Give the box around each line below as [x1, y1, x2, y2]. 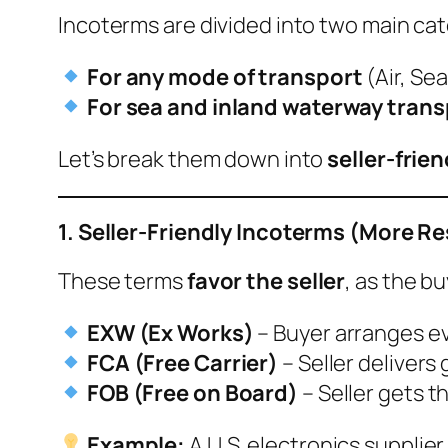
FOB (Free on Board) [86, 377, 299, 408]
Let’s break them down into [58, 143, 328, 174]
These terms [58, 265, 187, 296]
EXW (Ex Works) [86, 317, 254, 348]
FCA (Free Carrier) [86, 347, 279, 378]
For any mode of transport [86, 61, 363, 92]
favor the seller [186, 265, 346, 296]
